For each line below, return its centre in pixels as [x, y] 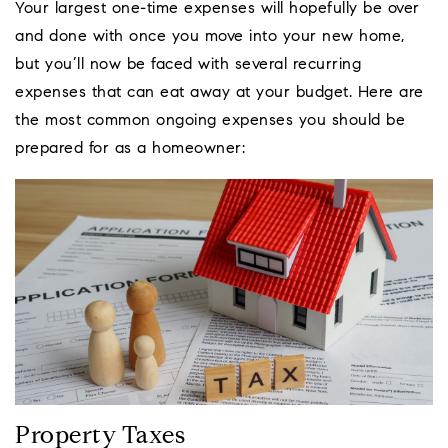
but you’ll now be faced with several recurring [188, 64]
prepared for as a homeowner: [130, 148]
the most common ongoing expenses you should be [210, 120]
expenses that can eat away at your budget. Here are [219, 92]
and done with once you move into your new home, [210, 36]
